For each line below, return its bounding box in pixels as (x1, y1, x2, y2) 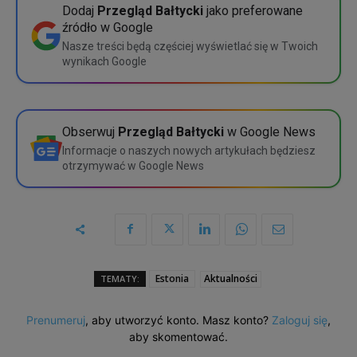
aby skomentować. (129, 329, 228, 343)
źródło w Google (62, 19, 153, 35)
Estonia (155, 271, 189, 285)
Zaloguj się (272, 312, 328, 327)
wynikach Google (62, 54, 147, 68)
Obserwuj (62, 124, 118, 139)
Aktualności (204, 271, 257, 285)
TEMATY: (100, 272, 139, 284)
